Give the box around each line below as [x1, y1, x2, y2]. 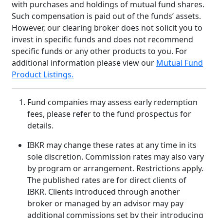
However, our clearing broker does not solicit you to [12, 22, 202, 33]
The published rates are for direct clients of [27, 175, 186, 185]
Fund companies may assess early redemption [27, 97, 198, 108]
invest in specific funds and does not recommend [12, 34, 193, 45]
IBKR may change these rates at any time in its [27, 140, 197, 150]
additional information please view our [12, 57, 156, 68]
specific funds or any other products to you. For [12, 46, 187, 56]
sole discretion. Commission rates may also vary [27, 151, 204, 162]
